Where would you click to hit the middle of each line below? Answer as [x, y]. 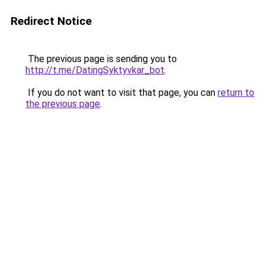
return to [236, 93]
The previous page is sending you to [101, 59]
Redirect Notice [51, 21]
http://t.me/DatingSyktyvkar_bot [95, 70]
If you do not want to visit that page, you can [122, 93]
